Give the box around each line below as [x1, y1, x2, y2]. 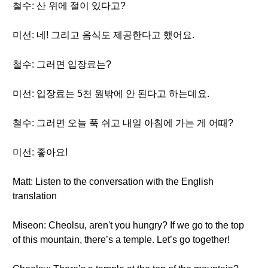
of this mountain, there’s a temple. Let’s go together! [13, 234, 230, 245]
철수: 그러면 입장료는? [13, 59, 111, 69]
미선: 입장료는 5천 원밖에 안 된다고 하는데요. [13, 89, 209, 99]
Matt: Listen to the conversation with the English [13, 176, 214, 187]
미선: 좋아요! [13, 147, 68, 157]
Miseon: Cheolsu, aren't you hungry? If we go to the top [13, 220, 244, 230]
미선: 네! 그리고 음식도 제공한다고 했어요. [13, 30, 194, 40]
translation [13, 191, 57, 201]
